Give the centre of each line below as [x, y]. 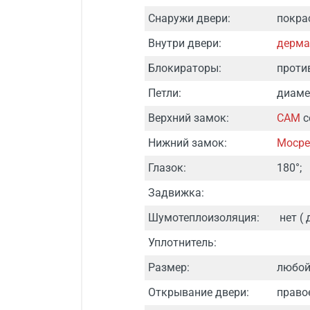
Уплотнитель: [182, 243]
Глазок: [167, 168]
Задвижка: [176, 193]
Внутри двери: [185, 43]
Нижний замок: [188, 143]
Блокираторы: [185, 68]
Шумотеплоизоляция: [204, 218]
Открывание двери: [199, 292]
